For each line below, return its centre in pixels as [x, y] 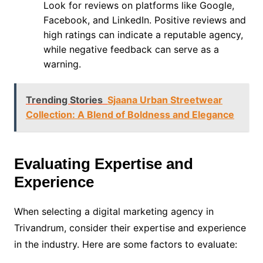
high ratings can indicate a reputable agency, [143, 34]
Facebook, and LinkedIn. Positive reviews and [144, 20]
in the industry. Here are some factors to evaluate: [125, 244]
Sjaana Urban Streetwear [165, 100]
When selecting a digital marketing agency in [114, 211]
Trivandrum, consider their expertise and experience [130, 227]
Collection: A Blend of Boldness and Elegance [130, 114]
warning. [62, 64]
